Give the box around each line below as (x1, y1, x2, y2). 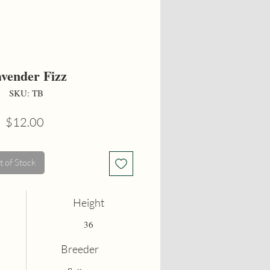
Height (73, 195, 105, 209)
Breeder (60, 242, 99, 256)
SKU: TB (9, 87, 43, 99)
